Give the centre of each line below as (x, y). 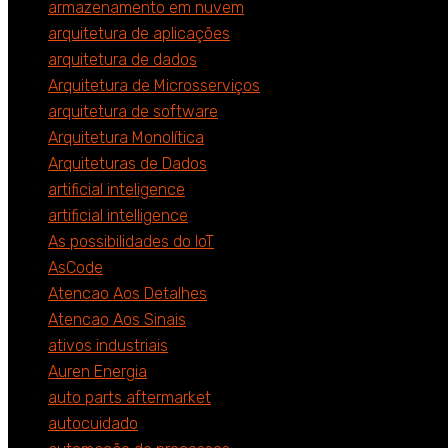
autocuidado (93, 424)
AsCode (75, 268)
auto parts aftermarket (129, 398)
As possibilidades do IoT (131, 242)
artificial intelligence (118, 216)
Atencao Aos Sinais (117, 320)
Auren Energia (97, 372)
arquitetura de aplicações (139, 34)
